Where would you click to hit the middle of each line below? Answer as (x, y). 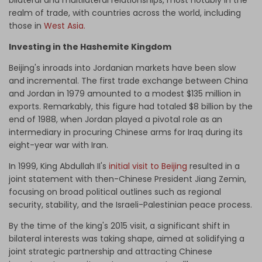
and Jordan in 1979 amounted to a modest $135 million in (125, 94)
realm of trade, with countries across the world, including (125, 13)
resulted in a (213, 166)
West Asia (64, 26)
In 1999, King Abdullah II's (59, 166)
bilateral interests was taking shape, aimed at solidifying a (127, 239)
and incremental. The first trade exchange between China (128, 81)
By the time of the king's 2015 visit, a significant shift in (119, 226)
